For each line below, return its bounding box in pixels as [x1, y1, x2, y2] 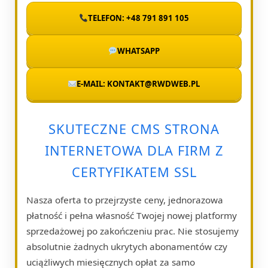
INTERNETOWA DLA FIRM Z [44, 141, 224, 159]
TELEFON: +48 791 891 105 [87, 12, 189, 23]
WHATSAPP [117, 45, 160, 56]
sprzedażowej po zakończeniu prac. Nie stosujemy [26, 224, 239, 237]
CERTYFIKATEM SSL [71, 163, 197, 181]
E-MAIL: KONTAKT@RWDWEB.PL [77, 78, 200, 89]
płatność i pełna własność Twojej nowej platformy [26, 209, 237, 221]
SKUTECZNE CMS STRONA [48, 120, 220, 138]
